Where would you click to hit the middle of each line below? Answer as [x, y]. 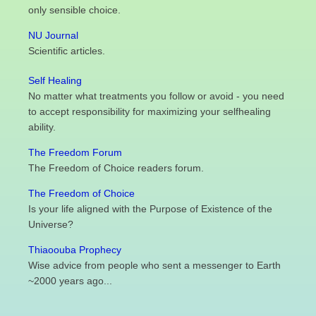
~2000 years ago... [70, 280]
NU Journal [53, 35]
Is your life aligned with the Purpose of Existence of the [150, 208]
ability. [42, 127]
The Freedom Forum [75, 152]
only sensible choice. [74, 10]
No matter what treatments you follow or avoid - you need [156, 96]
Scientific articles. [67, 50]
